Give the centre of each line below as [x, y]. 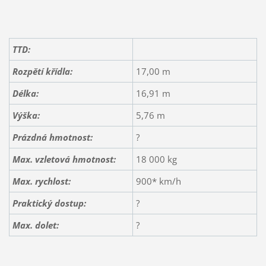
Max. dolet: [35, 225]
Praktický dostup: [49, 203]
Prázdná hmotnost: [52, 137]
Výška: [26, 115]
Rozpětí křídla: [42, 71]
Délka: [25, 93]
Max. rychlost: [41, 181]
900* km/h [158, 181]
